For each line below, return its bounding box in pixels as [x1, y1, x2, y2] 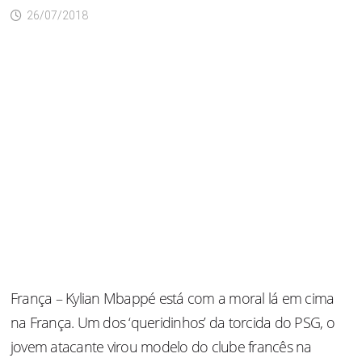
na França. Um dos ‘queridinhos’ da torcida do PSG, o [10, 313, 335, 332]
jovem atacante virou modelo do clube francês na [10, 337, 312, 356]
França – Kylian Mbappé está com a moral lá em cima [10, 288, 335, 308]
